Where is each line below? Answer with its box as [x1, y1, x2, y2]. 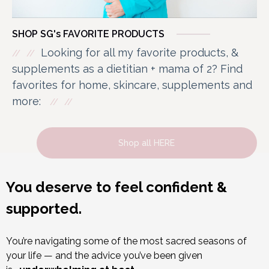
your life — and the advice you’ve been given [6, 249, 202, 261]
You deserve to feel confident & [6, 178, 227, 196]
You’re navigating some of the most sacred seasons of [6, 235, 247, 247]
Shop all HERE [118, 138, 175, 148]
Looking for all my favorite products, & [41, 46, 238, 59]
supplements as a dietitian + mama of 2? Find [12, 62, 243, 75]
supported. [6, 199, 82, 217]
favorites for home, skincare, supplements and [12, 78, 252, 91]
